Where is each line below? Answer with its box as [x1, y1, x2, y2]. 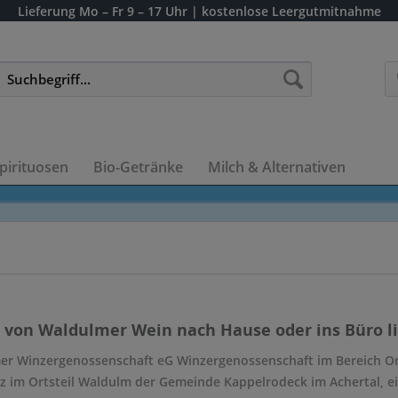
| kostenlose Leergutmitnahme [190, 3, 381, 20]
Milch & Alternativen [208, 157, 346, 177]
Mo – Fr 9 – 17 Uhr [78, 3, 187, 20]
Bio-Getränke [93, 157, 183, 177]
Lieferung [17, 3, 76, 20]
